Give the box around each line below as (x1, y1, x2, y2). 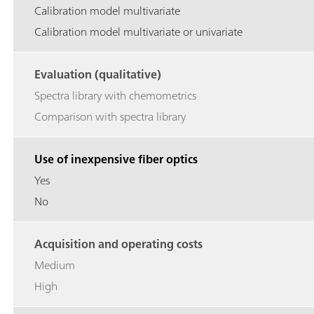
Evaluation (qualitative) (34, 64, 161, 85)
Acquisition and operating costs (34, 234, 203, 254)
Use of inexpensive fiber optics (34, 149, 198, 170)
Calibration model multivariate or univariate (34, 22, 243, 42)
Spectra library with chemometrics (34, 86, 196, 106)
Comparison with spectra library (34, 107, 186, 127)
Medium (34, 255, 75, 275)
